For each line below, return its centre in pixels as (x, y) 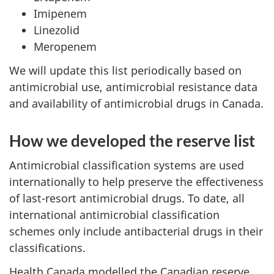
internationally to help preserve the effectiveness (136, 182)
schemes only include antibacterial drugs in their (136, 231)
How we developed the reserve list (132, 140)
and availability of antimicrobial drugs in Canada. (136, 103)
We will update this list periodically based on (125, 70)
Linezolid (57, 30)
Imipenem (60, 13)
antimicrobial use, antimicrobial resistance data (133, 87)
